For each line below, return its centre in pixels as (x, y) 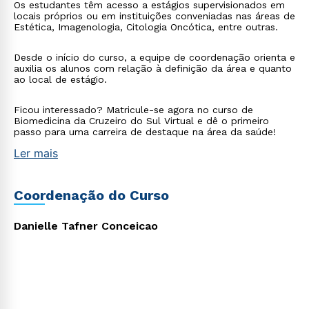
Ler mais (36, 153)
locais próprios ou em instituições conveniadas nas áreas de (154, 16)
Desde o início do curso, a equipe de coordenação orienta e (154, 57)
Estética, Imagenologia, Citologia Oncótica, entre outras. (146, 27)
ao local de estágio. (60, 79)
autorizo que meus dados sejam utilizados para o (143, 16)
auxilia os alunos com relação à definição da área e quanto (153, 68)
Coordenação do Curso (91, 195)
